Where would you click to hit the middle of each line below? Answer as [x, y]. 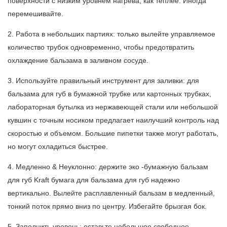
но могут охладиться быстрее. [58, 147]
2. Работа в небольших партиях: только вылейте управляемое [111, 34]
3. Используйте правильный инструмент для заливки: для [103, 81]
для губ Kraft [29, 180]
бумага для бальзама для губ [101, 180]
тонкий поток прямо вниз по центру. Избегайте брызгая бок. [107, 206]
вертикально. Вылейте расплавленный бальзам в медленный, [111, 193]
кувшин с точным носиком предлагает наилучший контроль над [113, 120]
